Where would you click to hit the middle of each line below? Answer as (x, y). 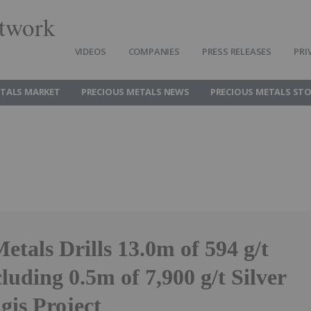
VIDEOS (90, 51)
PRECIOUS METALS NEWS (135, 92)
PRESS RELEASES (237, 51)
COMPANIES (154, 51)
